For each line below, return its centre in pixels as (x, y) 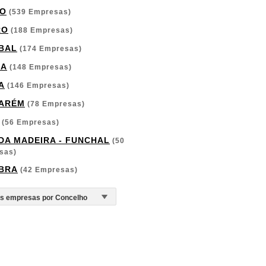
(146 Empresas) (37, 85)
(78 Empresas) (55, 104)
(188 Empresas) (41, 30)
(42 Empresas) (48, 170)
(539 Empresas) (39, 12)
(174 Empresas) (50, 49)
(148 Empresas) (39, 67)
